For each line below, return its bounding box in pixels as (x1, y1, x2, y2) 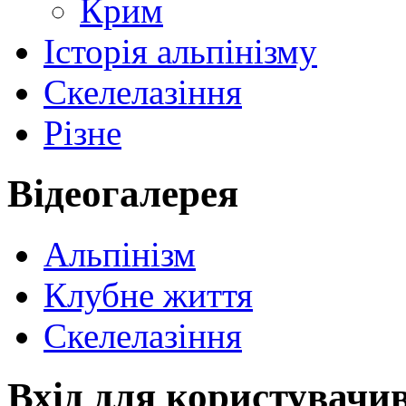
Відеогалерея (7, 171, 238, 215)
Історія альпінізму (43, 31, 317, 71)
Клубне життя (43, 275, 253, 314)
